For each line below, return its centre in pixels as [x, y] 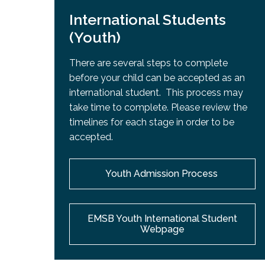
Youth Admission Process [162, 174]
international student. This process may [156, 93]
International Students [148, 20]
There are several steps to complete [148, 63]
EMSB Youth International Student [163, 219]
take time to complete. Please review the [158, 108]
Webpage [163, 230]
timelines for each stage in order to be [152, 122]
